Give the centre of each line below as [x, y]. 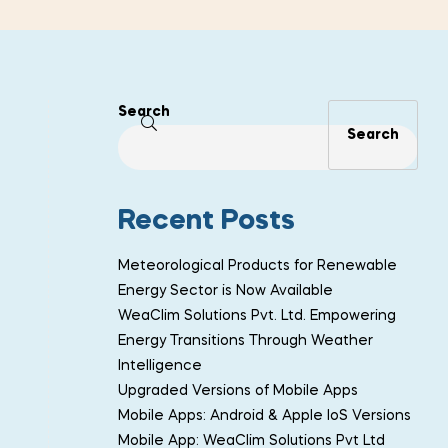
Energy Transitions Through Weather [245, 340]
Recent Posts [206, 222]
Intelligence [160, 365]
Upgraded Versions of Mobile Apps [238, 390]
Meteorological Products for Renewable [257, 265]
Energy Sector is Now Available [225, 290]
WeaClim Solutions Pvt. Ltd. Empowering [257, 315]
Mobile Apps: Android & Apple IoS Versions [264, 415]
